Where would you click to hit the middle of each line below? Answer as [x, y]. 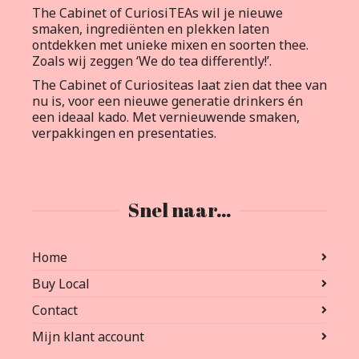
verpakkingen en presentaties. [124, 133]
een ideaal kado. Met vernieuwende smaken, [166, 117]
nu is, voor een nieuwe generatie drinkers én [167, 101]
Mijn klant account [88, 337]
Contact [55, 311]
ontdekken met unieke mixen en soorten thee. [170, 45]
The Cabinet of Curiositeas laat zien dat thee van [179, 85]
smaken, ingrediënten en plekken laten [151, 29]
